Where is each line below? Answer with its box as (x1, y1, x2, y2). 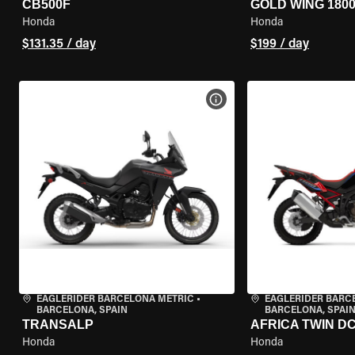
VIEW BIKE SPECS (223, 94, 306, 104)
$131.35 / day (22, 38, 96, 51)
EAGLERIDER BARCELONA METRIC (36, 295, 194, 304)
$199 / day (250, 38, 309, 51)
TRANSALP (22, 318, 94, 331)
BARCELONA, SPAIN (36, 306, 128, 315)
